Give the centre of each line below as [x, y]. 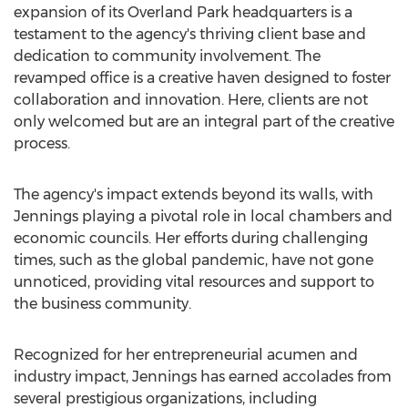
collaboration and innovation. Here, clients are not [191, 100]
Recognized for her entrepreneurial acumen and [186, 355]
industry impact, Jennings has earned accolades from [203, 377]
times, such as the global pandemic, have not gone [194, 260]
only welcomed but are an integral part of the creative [204, 122]
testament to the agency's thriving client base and [190, 34]
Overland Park [178, 12]
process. [42, 143]
